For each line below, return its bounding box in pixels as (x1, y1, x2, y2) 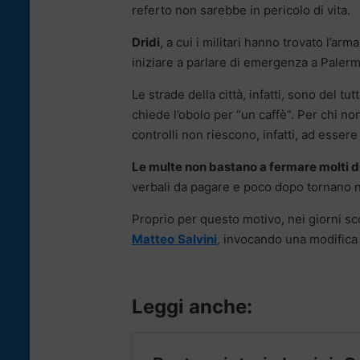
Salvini (178, 231, 217, 247)
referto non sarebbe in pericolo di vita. (132, 2, 350, 18)
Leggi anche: (132, 294, 252, 318)
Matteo (132, 231, 174, 247)
